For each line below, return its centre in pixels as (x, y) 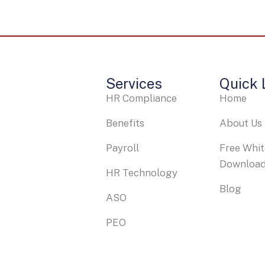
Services (134, 83)
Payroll (123, 148)
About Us (240, 123)
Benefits (126, 123)
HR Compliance (141, 98)
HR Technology (141, 172)
